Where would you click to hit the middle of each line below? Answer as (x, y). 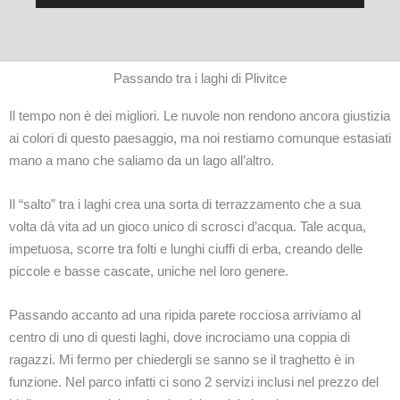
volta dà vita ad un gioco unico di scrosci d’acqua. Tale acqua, (187, 227)
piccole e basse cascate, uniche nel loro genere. (149, 271)
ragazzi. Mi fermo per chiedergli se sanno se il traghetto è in (182, 360)
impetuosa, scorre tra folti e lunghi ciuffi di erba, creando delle (186, 249)
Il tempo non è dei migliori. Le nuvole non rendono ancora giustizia (200, 116)
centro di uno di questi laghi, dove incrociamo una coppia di (179, 337)
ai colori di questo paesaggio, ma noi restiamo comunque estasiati (200, 138)
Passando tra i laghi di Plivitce (200, 79)
